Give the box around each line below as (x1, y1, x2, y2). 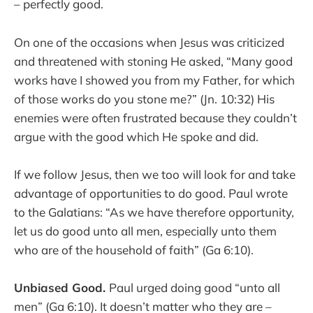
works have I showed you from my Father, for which (14, 72, 295, 87)
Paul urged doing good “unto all (109, 279, 280, 295)
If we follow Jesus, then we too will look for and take (14, 166, 296, 182)
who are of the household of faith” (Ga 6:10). (14, 242, 254, 257)
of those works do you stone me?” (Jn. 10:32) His (14, 91, 275, 106)
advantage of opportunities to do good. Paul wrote (14, 185, 288, 201)
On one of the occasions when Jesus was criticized (14, 34, 284, 50)
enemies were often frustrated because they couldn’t (14, 110, 297, 125)
